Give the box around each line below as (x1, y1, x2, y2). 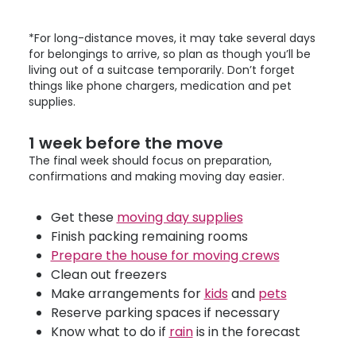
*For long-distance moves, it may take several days (29, 30, 315, 46)
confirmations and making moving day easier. (29, 168, 284, 184)
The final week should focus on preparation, (29, 153, 272, 168)
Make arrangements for (50, 284, 204, 303)
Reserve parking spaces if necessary (50, 304, 280, 322)
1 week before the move (29, 132, 223, 154)
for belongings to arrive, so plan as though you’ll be (29, 46, 311, 62)
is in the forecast (192, 323, 300, 341)
